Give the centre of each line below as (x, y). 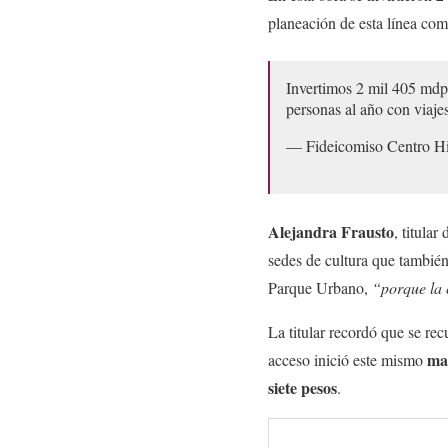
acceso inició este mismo (347, 359)
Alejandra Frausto (331, 231)
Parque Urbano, (320, 287)
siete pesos (302, 387)
